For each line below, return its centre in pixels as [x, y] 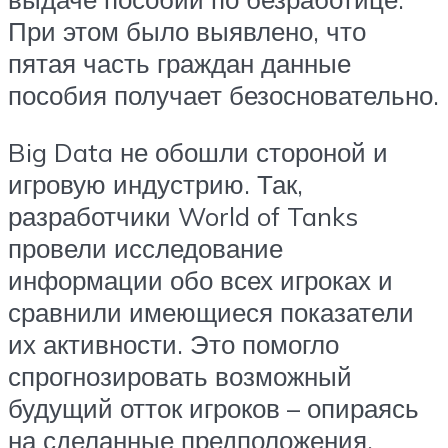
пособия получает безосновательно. [223, 94]
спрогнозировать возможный [180, 376]
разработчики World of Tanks [183, 216]
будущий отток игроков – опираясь [213, 408]
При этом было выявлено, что [187, 30]
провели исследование [145, 248]
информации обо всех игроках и [200, 280]
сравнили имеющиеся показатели [211, 312]
